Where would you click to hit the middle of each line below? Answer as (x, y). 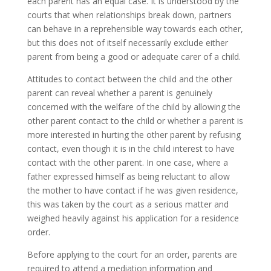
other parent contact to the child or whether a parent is (135, 120)
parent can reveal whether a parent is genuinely (119, 93)
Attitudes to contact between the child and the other (129, 79)
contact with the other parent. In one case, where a (127, 162)
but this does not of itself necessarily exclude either (127, 42)
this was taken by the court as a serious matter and (128, 204)
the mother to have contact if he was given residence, (132, 190)
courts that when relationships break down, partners (129, 15)
